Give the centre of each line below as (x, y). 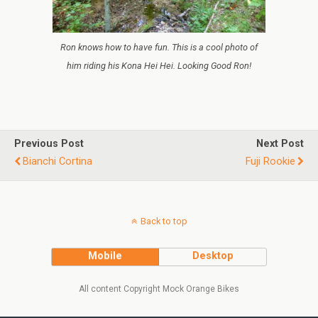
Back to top (164, 221)
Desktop (213, 256)
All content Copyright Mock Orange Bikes (159, 289)
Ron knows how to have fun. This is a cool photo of (159, 47)
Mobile (105, 256)
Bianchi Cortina (57, 161)
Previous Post (49, 143)
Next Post (280, 143)
